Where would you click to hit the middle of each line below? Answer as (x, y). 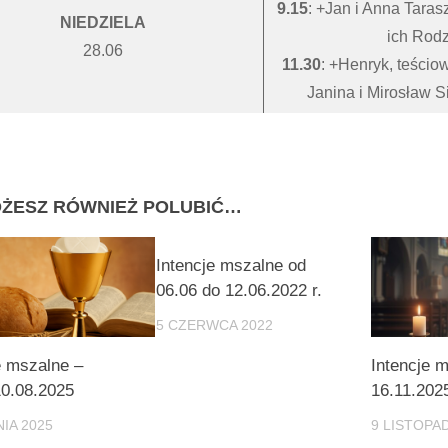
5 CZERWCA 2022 (215, 324)
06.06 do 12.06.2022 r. (239, 290)
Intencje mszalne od (231, 265)
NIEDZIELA (103, 22)
